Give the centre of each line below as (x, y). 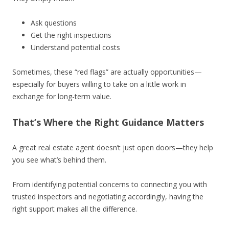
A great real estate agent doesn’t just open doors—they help (113, 148)
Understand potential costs (75, 48)
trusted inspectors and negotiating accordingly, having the (108, 197)
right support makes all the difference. (75, 209)
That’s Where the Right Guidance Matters (108, 122)
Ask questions (54, 23)
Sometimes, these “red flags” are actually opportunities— (107, 72)
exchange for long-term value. (62, 97)
